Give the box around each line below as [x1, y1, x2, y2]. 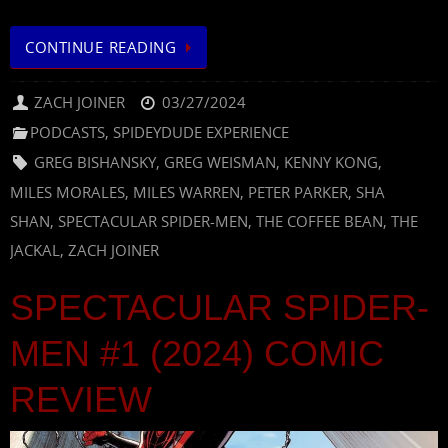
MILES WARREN [133, 182, 240, 203]
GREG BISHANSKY [34, 152, 157, 173]
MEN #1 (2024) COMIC [10, 333, 384, 375]
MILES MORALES [10, 182, 125, 203]
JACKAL [10, 240, 60, 261]
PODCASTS [30, 122, 106, 143]
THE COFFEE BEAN [256, 211, 383, 232]
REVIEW [10, 379, 152, 421]
